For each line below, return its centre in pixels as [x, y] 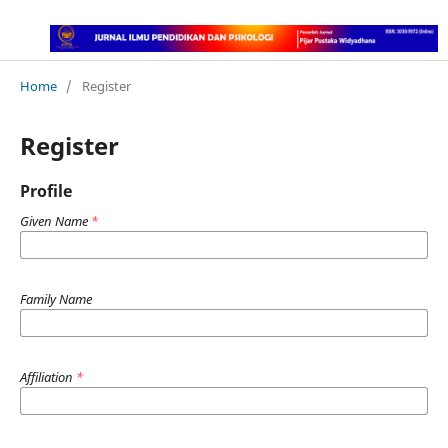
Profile [45, 190]
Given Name [55, 220]
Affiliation [47, 376]
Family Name [55, 298]
